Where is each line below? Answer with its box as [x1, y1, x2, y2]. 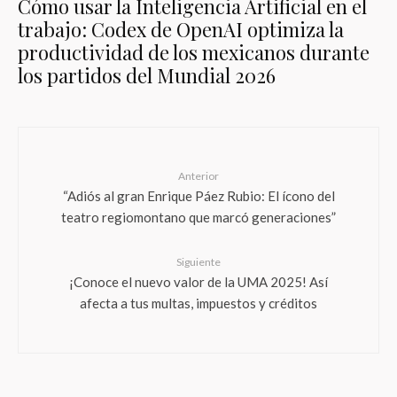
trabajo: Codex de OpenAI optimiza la [18, 16, 344, 43]
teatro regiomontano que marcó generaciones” [61, 208, 336, 224]
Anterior [178, 169, 219, 183]
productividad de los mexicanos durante [18, 39, 370, 66]
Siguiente [176, 255, 221, 269]
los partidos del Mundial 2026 [18, 62, 276, 89]
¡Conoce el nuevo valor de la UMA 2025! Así [69, 273, 328, 289]
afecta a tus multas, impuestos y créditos [80, 294, 317, 310]
